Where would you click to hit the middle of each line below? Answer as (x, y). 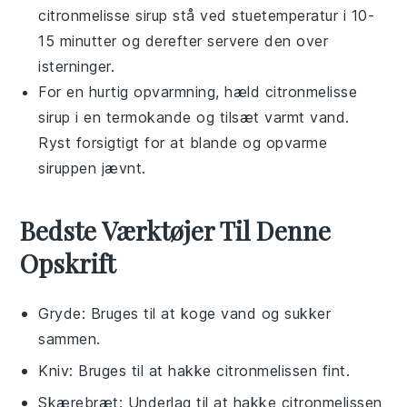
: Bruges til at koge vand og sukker (206, 313)
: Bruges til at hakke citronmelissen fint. (210, 370)
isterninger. (77, 66)
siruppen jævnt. (92, 168)
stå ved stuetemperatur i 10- (271, 15)
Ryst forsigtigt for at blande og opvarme (183, 142)
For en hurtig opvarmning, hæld (152, 91)
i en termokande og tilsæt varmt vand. (210, 117)
